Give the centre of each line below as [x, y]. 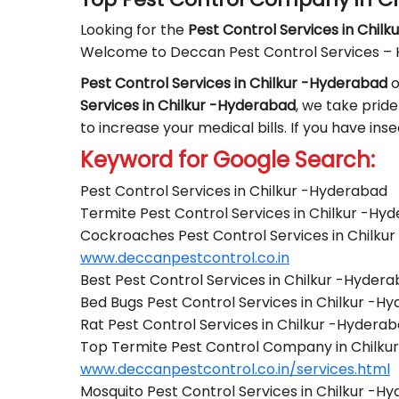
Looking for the [134, 30]
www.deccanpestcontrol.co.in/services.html [235, 369]
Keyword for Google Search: [228, 160]
